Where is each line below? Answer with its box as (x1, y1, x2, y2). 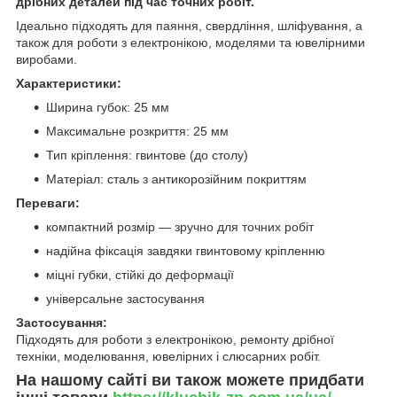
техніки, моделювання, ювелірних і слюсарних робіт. (16, 349, 321, 364)
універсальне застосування (46, 292, 205, 307)
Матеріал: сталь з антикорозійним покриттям (46, 172, 307, 187)
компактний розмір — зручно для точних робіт (46, 220, 314, 235)
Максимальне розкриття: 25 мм (46, 124, 229, 139)
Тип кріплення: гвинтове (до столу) (46, 148, 248, 163)
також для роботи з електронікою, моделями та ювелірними (16, 35, 365, 51)
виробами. (16, 52, 77, 67)
